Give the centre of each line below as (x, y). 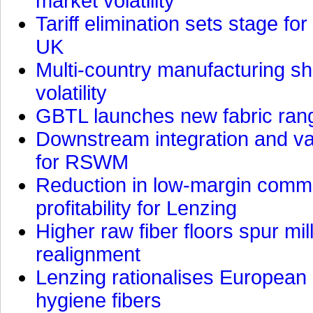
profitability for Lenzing (136, 208)
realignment (88, 254)
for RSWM (82, 162)
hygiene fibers (99, 300)
